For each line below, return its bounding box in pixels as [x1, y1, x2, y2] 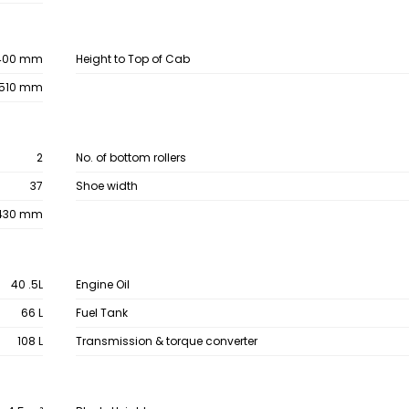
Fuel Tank [75, 305, 128, 320]
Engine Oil [75, 277, 130, 292]
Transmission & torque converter [75, 333, 257, 349]
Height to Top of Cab [75, 51, 190, 67]
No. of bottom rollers [75, 150, 186, 165]
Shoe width [75, 178, 138, 194]
